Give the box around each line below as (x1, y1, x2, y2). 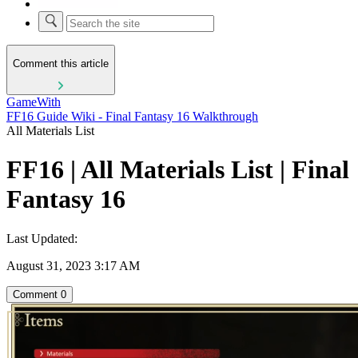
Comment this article (13, 58, 109, 70)
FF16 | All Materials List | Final (6, 155, 349, 185)
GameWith (6, 94, 61, 109)
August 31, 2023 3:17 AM (6, 258, 140, 272)
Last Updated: (6, 231, 78, 245)
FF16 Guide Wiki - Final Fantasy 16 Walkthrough (6, 109, 258, 123)
